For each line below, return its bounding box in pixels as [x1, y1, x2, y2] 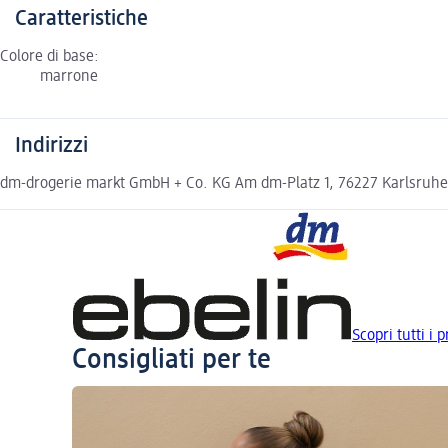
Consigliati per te [72, 345, 271, 374]
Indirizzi [15, 134, 88, 157]
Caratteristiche [15, 7, 148, 30]
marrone [40, 68, 98, 85]
